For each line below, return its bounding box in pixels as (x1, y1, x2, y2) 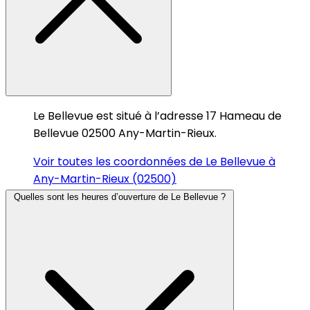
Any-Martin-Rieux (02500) (33, 170, 176, 187)
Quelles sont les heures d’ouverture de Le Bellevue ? (14, 191, 226, 202)
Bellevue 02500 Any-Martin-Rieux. (33, 125, 217, 141)
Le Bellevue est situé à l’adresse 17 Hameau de (33, 107, 282, 124)
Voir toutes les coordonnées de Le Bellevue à (33, 153, 275, 170)
